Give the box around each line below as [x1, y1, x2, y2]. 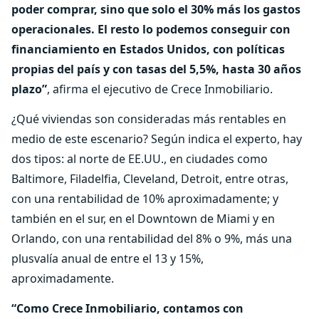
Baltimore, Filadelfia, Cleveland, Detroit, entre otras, [11, 171, 288, 187]
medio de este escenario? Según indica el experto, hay [11, 131, 302, 147]
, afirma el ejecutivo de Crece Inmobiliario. [47, 81, 273, 97]
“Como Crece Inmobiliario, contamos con [11, 300, 244, 316]
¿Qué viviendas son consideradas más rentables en [11, 111, 286, 127]
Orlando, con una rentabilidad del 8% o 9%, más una [11, 231, 292, 246]
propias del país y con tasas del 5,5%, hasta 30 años [11, 61, 301, 77]
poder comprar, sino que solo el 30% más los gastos [11, 1, 300, 17]
